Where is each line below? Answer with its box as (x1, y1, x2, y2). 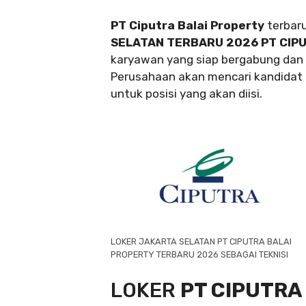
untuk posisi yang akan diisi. (111, 87, 262, 101)
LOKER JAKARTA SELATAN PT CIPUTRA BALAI (111, 236, 292, 247)
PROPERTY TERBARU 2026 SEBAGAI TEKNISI (111, 249, 288, 260)
